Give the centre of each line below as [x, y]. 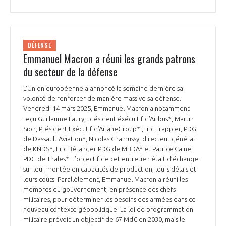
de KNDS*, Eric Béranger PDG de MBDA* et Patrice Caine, [108, 149]
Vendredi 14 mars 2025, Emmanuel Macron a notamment [106, 108]
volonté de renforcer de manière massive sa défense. [102, 98]
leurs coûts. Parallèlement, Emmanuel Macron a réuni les [105, 179]
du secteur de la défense [70, 71]
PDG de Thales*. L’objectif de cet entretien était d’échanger [112, 159]
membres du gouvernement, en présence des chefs [99, 189]
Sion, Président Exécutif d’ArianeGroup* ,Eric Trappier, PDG [110, 128]
